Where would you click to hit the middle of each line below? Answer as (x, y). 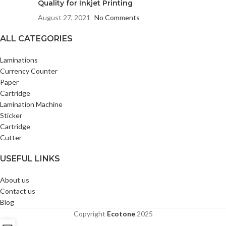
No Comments (117, 17)
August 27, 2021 (64, 17)
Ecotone (121, 214)
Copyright (90, 214)
